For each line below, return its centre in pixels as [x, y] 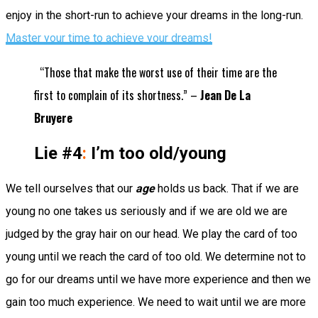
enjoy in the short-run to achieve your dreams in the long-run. [154, 15]
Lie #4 [58, 153]
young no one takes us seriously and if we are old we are [147, 211]
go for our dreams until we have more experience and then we [158, 279]
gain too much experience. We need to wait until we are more [156, 302]
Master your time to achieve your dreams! [109, 38]
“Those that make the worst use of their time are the [155, 72]
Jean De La [225, 95]
